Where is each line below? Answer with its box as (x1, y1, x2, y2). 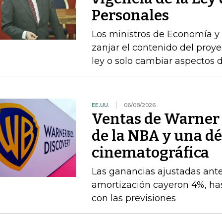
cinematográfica (91, 144, 209, 162)
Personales (91, 6, 169, 24)
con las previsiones (91, 193, 176, 204)
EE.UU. (91, 102, 110, 109)
